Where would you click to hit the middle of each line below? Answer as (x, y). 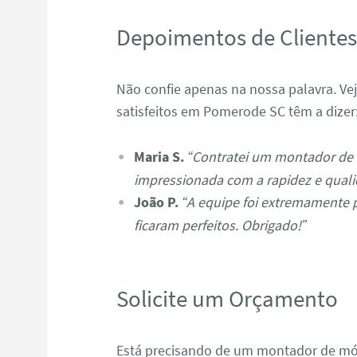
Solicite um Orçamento (228, 299)
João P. (156, 202)
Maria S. (159, 156)
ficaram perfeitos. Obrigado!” (220, 225)
